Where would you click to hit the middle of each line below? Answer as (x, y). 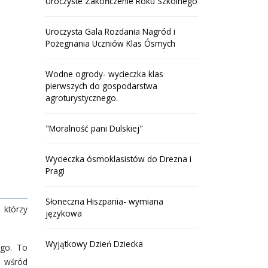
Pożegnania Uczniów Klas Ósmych (110, 43)
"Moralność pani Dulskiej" (94, 128)
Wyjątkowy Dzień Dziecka (94, 244)
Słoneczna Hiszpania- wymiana (104, 201)
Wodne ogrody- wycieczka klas (104, 74)
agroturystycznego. (82, 98)
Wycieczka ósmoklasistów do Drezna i (118, 159)
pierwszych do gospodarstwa (101, 86)
